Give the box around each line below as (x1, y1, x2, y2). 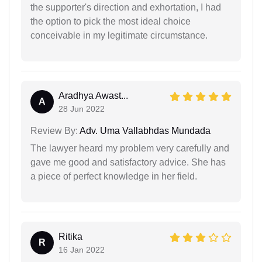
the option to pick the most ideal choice (30, 16, 191, 26)
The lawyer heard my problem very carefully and (30, 143, 229, 153)
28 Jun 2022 (58, 104, 105, 113)
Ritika (58, 231, 82, 242)
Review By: (30, 125, 78, 136)
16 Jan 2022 (58, 244, 105, 254)
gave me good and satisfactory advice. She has (30, 157, 226, 167)
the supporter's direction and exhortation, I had (30, 2, 221, 12)
